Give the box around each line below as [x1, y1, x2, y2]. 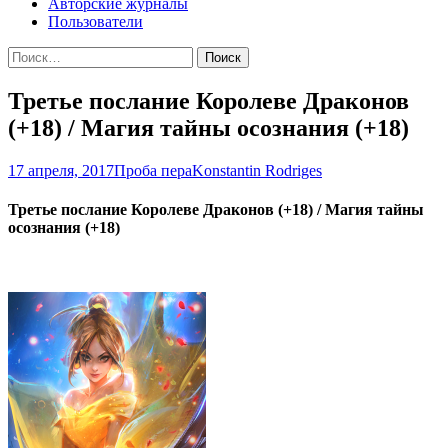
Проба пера [114, 161, 192, 179]
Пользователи [48, 12, 143, 30]
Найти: [7, 45, 55, 63]
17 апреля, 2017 [8, 161, 114, 179]
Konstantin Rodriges [192, 161, 322, 179]
